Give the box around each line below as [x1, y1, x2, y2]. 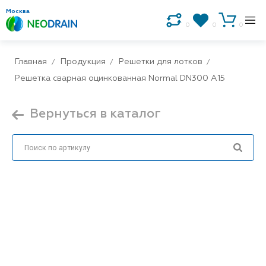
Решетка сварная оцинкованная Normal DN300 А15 [15, 74, 225, 83]
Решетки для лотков [119, 58, 202, 66]
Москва [6, 8, 30, 14]
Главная [15, 58, 47, 66]
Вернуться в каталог [30, 108, 161, 121]
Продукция [61, 58, 106, 66]
